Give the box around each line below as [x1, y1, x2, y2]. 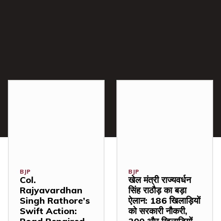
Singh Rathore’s [20, 195, 90, 207]
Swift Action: [20, 205, 77, 217]
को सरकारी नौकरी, [128, 205, 187, 217]
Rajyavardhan [20, 184, 82, 196]
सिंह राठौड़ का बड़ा [128, 184, 186, 196]
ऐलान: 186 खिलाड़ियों [128, 195, 200, 207]
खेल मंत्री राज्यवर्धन [128, 174, 191, 186]
